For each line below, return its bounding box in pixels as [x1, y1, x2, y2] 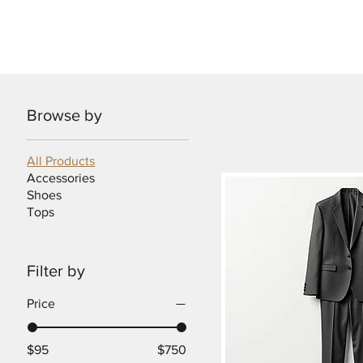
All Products [27, 154, 96, 168]
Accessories [27, 171, 96, 185]
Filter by [27, 262, 86, 280]
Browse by [27, 106, 103, 124]
